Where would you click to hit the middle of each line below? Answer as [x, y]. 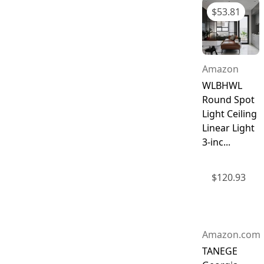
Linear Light [228, 128]
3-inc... [216, 142]
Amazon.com [231, 235]
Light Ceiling [229, 113]
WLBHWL [222, 85]
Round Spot [228, 99]
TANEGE [220, 251]
